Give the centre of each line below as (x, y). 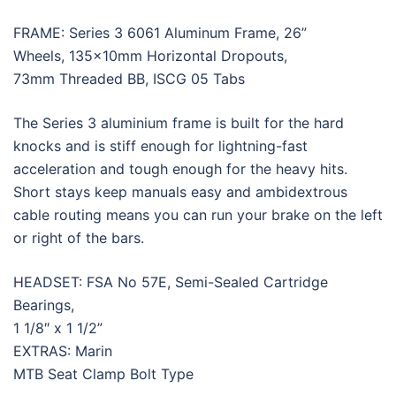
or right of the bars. (79, 238)
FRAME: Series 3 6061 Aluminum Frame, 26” (160, 33)
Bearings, (44, 305)
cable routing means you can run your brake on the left (198, 215)
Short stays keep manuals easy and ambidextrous (180, 192)
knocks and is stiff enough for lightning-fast (160, 146)
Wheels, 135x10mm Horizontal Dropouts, (150, 56)
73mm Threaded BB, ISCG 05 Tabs (129, 79)
